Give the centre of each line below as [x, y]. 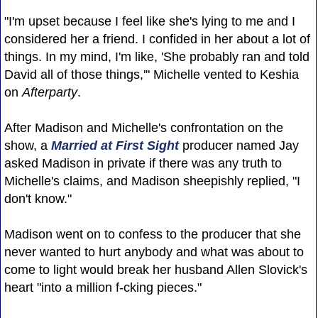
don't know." [38, 198]
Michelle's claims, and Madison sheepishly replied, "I [152, 181]
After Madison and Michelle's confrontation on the [143, 127]
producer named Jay [238, 145]
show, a [27, 145]
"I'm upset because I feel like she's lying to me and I [149, 21]
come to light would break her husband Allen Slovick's [155, 269]
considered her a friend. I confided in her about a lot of [157, 39]
